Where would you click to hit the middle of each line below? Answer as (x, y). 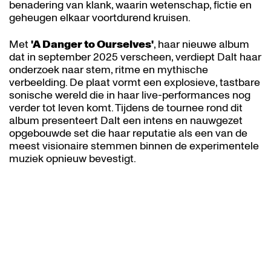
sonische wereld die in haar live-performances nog (130, 96)
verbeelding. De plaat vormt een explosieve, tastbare (135, 83)
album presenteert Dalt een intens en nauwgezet (126, 121)
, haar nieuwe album (201, 45)
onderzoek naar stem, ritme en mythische (109, 70)
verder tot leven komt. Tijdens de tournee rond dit (126, 108)
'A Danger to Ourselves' (92, 45)
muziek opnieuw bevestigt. (73, 159)
